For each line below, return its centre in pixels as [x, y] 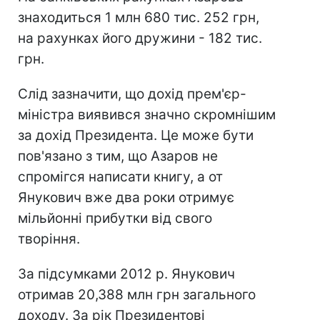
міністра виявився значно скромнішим [147, 115]
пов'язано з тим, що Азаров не [118, 156]
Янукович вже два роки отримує [126, 197]
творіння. [49, 239]
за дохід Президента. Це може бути [136, 135]
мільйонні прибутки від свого [115, 218]
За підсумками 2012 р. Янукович [126, 274]
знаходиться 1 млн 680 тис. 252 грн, [139, 17]
